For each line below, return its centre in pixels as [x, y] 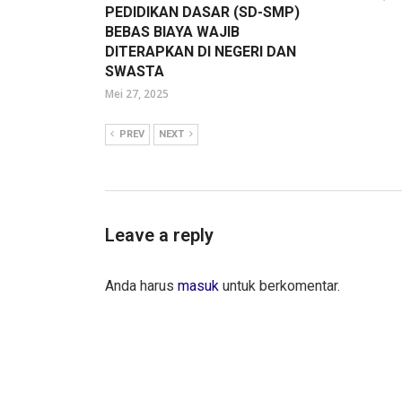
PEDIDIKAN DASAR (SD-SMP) [202, 13]
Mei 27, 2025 [137, 94]
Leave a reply [159, 236]
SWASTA [135, 72]
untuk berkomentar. [280, 286]
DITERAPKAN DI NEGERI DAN [201, 52]
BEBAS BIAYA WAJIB [172, 32]
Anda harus [141, 286]
